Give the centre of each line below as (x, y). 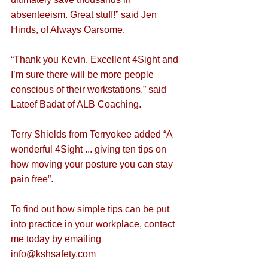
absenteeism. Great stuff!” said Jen (85, 15)
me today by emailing (57, 239)
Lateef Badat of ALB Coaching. (76, 105)
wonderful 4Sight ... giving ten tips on (90, 150)
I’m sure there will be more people (83, 75)
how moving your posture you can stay (93, 165)
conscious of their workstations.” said (90, 90)
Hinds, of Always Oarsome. (68, 30)
